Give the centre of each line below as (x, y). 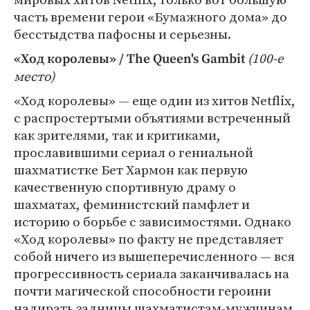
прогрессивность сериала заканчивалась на (152, 273)
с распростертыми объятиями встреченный (152, 118)
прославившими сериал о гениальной (134, 152)
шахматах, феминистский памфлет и (132, 204)
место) (34, 76)
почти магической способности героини (143, 291)
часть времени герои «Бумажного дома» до (151, 17)
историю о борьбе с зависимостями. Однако (153, 221)
